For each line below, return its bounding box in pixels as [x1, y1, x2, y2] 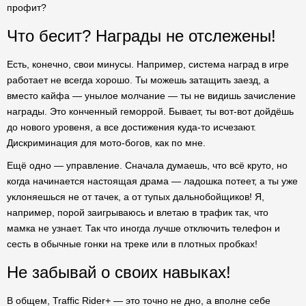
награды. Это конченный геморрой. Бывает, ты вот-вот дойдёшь [7, 106, 294, 117]
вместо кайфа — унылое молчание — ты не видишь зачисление [7, 90, 296, 101]
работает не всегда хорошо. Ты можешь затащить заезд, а [7, 74, 269, 85]
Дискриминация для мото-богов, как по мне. [7, 137, 206, 148]
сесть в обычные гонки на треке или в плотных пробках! [7, 238, 258, 249]
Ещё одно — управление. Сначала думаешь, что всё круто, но [7, 160, 288, 171]
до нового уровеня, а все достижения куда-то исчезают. [7, 122, 256, 133]
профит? [7, 2, 46, 13]
